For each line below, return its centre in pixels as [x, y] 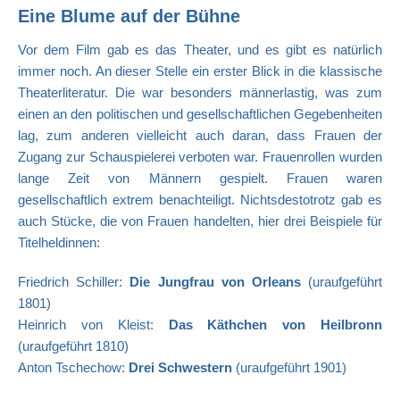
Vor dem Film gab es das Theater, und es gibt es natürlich [200, 50]
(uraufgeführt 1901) [289, 368]
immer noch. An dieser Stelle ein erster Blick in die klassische [200, 71]
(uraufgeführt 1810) [73, 346]
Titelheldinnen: [61, 243]
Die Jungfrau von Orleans [215, 282]
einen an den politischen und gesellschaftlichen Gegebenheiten [200, 114]
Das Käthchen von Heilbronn [275, 325]
